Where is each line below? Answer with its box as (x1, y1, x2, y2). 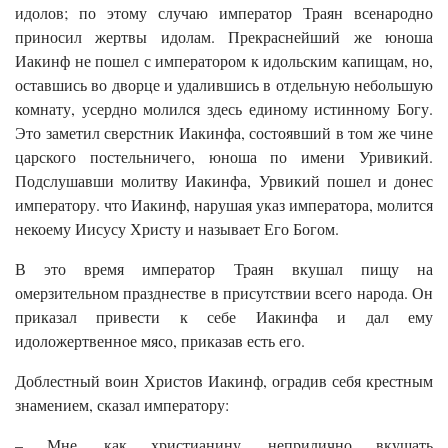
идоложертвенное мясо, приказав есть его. (15, 329, 305, 351)
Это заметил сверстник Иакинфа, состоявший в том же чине (15, 121, 433, 143)
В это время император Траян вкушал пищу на (15, 257, 433, 279)
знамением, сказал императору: (15, 393, 229, 415)
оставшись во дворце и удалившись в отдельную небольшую (15, 73, 433, 95)
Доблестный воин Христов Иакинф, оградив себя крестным (15, 369, 433, 391)
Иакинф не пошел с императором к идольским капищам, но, (15, 49, 433, 71)
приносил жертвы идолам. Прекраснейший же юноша (15, 25, 433, 47)
